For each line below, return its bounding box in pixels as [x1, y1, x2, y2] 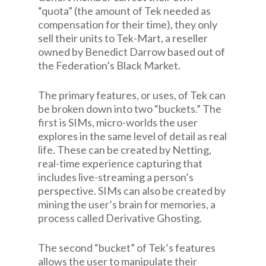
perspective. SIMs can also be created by [38, 184, 226, 197]
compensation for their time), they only [38, 18, 217, 31]
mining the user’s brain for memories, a [38, 198, 216, 211]
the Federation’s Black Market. [38, 59, 180, 72]
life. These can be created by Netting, [38, 143, 211, 156]
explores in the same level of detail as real [38, 129, 227, 142]
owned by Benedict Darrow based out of [38, 45, 225, 58]
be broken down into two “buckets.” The [38, 102, 221, 115]
